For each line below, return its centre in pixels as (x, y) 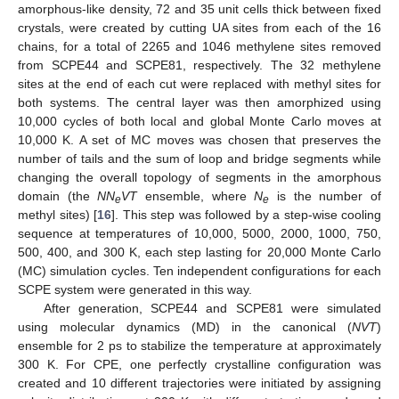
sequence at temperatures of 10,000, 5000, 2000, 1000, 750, (199, 233)
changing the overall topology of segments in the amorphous (199, 177)
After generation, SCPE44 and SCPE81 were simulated (212, 308)
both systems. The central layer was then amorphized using (199, 102)
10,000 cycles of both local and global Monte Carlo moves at (199, 121)
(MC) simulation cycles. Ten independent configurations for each (199, 270)
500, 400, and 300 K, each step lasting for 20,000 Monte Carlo (199, 252)
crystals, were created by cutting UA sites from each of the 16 (199, 27)
